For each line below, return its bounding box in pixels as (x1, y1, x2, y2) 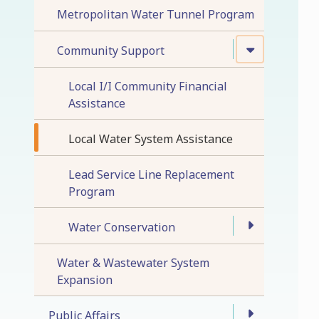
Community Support (57, 42, 164, 58)
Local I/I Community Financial (68, 78, 227, 94)
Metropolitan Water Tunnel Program (57, 6, 254, 22)
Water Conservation (68, 219, 175, 235)
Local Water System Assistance (68, 130, 233, 147)
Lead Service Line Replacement (68, 166, 234, 182)
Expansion (57, 271, 113, 288)
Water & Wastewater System (57, 254, 209, 271)
